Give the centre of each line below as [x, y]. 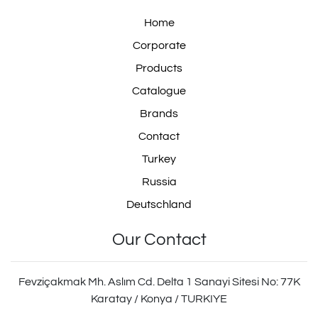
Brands [159, 114]
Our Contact [159, 240]
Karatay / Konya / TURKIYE [159, 299]
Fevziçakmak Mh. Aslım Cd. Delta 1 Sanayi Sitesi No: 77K [159, 282]
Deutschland [159, 205]
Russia [159, 182]
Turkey [159, 159]
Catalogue [159, 91]
